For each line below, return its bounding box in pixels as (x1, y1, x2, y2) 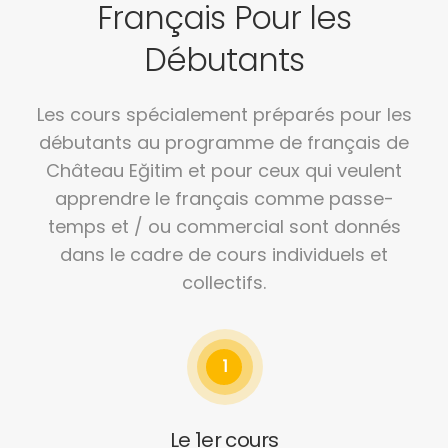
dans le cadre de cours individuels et (60, 241, 388, 267)
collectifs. (182, 269, 266, 295)
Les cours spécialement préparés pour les (36, 101, 412, 127)
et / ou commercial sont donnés (105, 213, 401, 239)
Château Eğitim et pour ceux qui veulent (46, 157, 402, 183)
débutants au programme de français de (39, 129, 409, 155)
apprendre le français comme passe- (54, 185, 394, 211)
